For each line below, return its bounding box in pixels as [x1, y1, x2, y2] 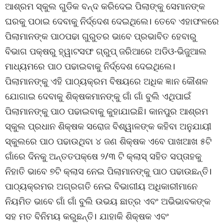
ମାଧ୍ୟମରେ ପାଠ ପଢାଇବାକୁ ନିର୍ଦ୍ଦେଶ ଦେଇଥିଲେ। [5, 60, 175, 72]
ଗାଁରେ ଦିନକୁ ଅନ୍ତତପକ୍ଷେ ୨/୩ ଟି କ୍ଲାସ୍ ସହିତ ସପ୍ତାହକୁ [5, 150, 201, 162]
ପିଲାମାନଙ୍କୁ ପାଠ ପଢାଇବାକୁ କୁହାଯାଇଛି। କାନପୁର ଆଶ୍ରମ [5, 105, 208, 117]
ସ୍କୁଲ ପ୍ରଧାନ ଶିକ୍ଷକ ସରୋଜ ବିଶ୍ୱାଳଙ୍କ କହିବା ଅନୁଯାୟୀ [5, 120, 211, 132]
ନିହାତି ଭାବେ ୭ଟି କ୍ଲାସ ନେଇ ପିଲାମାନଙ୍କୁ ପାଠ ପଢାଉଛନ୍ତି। [5, 165, 212, 177]
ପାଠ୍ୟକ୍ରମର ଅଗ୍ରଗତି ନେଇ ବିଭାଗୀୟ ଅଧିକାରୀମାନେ [5, 180, 197, 192]
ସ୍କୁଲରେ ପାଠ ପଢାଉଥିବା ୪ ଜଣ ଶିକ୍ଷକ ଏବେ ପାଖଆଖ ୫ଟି [5, 135, 211, 147]
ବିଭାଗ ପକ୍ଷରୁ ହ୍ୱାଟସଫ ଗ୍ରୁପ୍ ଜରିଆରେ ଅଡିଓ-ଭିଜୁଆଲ [5, 45, 206, 57]
